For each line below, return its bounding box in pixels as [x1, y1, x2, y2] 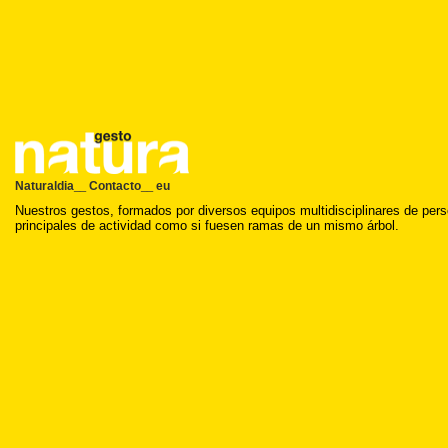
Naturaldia [15, 179, 74, 192]
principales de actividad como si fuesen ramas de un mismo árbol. [15, 218, 399, 233]
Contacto [89, 179, 141, 192]
